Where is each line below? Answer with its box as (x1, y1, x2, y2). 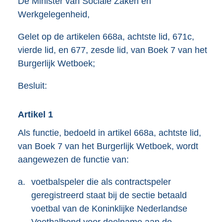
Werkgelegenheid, (18, 9, 90, 19)
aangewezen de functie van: (18, 155, 129, 165)
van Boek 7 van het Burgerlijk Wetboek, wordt (18, 141, 198, 152)
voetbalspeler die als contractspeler (31, 177, 171, 187)
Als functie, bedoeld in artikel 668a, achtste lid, (18, 128, 201, 138)
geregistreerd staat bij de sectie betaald (31, 190, 187, 201)
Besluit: (18, 81, 47, 91)
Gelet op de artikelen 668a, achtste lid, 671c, (18, 32, 194, 42)
